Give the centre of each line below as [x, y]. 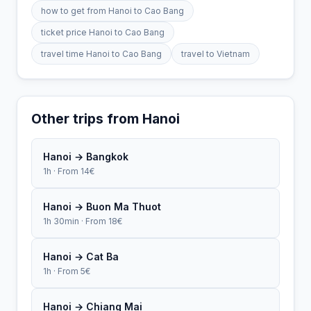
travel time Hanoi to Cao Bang [101, 53]
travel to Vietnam [216, 53]
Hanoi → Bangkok [86, 156]
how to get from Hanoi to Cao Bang [112, 10]
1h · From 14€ [69, 171]
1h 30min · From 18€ [83, 221]
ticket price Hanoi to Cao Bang [103, 32]
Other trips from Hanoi [106, 118]
